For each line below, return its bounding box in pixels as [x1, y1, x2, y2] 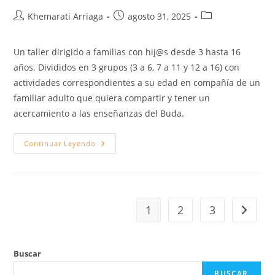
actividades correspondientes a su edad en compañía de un [14, 76, 261, 88]
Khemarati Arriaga [28, 10, 104, 22]
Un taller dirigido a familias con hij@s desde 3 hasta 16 [14, 45, 241, 58]
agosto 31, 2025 [128, 10, 192, 22]
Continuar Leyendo [24, 138, 96, 148]
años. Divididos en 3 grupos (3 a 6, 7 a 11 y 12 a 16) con [14, 61, 240, 73]
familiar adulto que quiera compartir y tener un [14, 91, 211, 104]
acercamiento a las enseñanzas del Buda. [14, 107, 185, 119]
